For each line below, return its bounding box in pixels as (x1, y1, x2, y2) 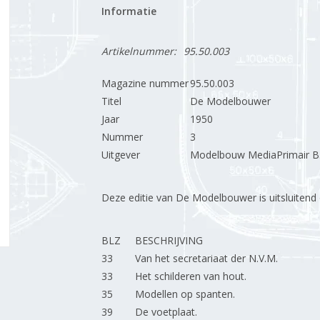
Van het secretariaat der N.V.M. (134, 251, 278, 265)
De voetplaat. (134, 305, 197, 319)
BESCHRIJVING (134, 234, 203, 247)
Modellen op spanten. (134, 287, 238, 301)
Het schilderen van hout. (134, 269, 246, 283)
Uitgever (101, 148, 140, 161)
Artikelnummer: (101, 44, 176, 58)
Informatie (101, 4, 156, 18)
